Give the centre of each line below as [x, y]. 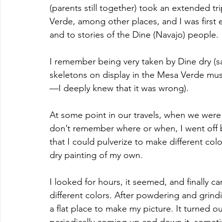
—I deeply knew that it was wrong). [119, 88]
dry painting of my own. [96, 155]
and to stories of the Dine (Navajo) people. [135, 34]
